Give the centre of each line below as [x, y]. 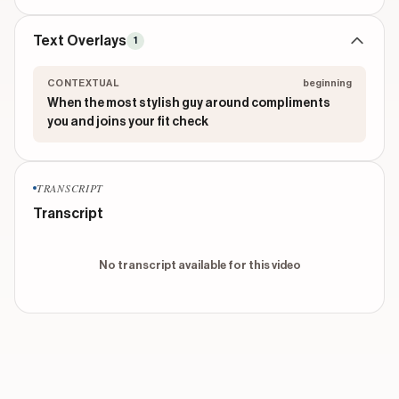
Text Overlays [80, 41]
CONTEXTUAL [83, 83]
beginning [327, 83]
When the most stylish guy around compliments [189, 103]
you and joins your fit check [128, 122]
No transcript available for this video [199, 265]
